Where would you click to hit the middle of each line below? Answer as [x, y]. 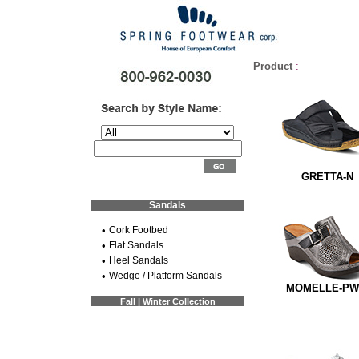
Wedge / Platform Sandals [165, 276]
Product [273, 66]
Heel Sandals [139, 260]
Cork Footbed [139, 230]
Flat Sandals [136, 245]
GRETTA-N [327, 177]
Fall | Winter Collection [167, 301]
